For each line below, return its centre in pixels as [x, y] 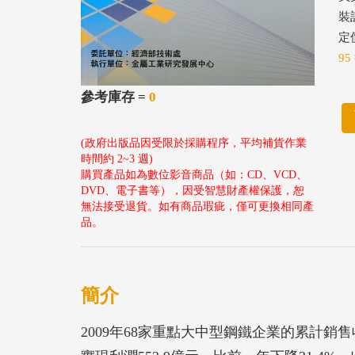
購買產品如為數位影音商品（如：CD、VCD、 [194, 174]
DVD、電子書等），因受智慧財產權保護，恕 [193, 190]
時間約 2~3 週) [117, 158]
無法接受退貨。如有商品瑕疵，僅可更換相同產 [197, 206]
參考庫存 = [115, 97]
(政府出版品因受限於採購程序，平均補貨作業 [194, 143]
